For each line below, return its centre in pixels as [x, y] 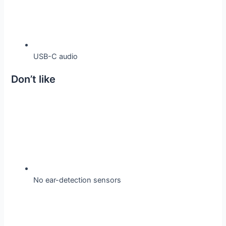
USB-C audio [56, 56]
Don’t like [34, 79]
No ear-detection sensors [77, 180]
